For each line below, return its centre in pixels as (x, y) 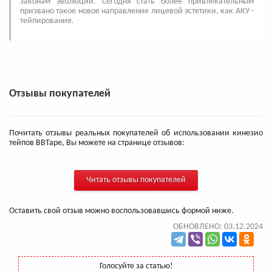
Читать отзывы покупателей (136, 180)
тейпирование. (47, 21)
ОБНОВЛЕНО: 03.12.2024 (218, 226)
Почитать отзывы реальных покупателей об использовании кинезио (136, 133)
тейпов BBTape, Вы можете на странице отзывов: (97, 143)
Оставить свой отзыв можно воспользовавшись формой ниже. (121, 211)
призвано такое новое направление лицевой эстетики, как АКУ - (137, 11)
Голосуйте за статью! (136, 266)
